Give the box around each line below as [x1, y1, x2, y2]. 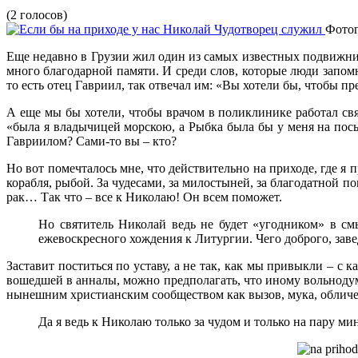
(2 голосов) [6, 7, 67, 22]
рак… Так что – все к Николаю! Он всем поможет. [6, 189, 282, 204]
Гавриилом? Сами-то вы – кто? [6, 133, 177, 148]
